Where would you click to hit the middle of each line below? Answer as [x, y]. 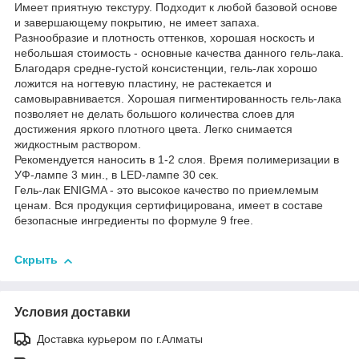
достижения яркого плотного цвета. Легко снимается [153, 129]
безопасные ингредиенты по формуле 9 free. [134, 220]
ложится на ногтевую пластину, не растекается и [143, 83]
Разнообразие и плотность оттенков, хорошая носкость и [165, 37]
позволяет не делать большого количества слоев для [155, 113]
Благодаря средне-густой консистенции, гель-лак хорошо [166, 68]
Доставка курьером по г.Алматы [120, 339]
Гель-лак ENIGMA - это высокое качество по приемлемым [167, 190]
